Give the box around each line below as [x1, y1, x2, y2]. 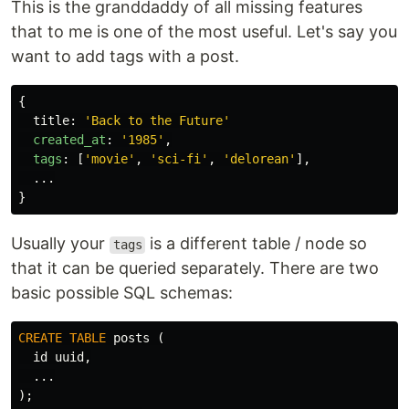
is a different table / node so [145, 234, 368, 254]
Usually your [11, 234, 110, 254]
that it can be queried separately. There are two [11, 258, 379, 278]
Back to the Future [91, 113, 223, 129]
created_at [33, 132, 106, 148]
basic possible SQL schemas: [11, 283, 233, 303]
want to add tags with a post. [11, 47, 239, 67]
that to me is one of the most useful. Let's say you [11, 22, 397, 42]
